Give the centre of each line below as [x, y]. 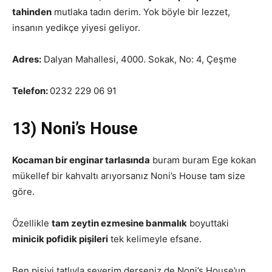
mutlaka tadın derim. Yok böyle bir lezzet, [141, 12]
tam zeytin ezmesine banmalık [119, 223]
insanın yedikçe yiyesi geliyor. [76, 28]
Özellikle [32, 223]
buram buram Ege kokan [203, 160]
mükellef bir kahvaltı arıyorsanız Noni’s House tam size [129, 176]
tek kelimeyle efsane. [155, 239]
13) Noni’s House [75, 129]
